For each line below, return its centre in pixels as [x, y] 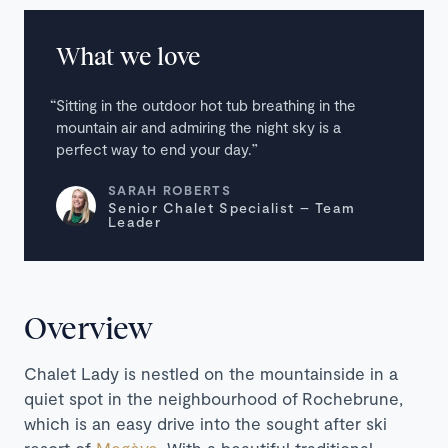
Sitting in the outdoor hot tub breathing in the [206, 104]
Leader [134, 221]
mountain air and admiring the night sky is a [198, 126]
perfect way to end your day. [154, 148]
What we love [129, 55]
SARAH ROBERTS [169, 189]
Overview [88, 326]
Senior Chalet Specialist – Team [232, 207]
